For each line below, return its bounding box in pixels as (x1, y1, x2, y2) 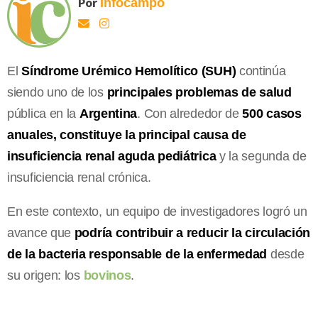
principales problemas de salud (106, 84, 292, 99)
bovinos (83, 268, 131, 283)
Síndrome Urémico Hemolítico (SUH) (21, 63, 236, 78)
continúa (236, 63, 286, 78)
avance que (7, 225, 75, 240)
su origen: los (7, 268, 84, 283)
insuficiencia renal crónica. (7, 170, 151, 185)
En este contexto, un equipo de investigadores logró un (7, 204, 307, 219)
